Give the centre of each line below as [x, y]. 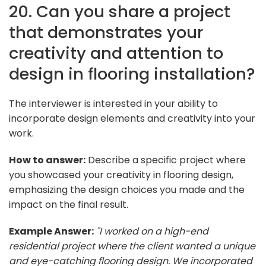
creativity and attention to [116, 53]
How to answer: [47, 160]
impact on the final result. [69, 204]
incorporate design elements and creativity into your [132, 118]
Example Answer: [51, 231]
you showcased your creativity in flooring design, [121, 175]
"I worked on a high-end [152, 231]
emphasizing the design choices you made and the [127, 189]
